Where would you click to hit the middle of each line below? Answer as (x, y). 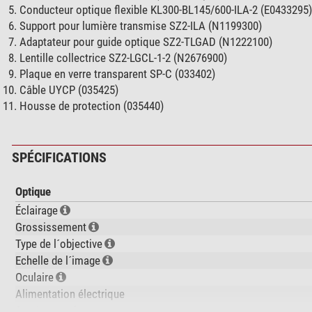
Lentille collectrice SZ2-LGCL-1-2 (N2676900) (124, 57)
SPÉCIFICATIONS (59, 157)
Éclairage (36, 210)
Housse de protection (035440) (92, 106)
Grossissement (50, 227)
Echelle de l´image (57, 260)
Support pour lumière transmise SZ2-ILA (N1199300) (141, 25)
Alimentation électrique (70, 294)
